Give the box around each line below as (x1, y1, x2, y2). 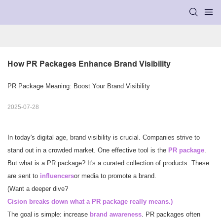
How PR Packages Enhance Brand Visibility (7, 59, 171, 69)
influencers (40, 172, 74, 180)
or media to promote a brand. (74, 172, 156, 180)
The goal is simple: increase (7, 211, 90, 219)
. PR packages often (142, 211, 200, 219)
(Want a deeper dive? (7, 185, 68, 193)
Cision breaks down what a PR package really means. (7, 198, 171, 206)
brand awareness (90, 211, 142, 219)
